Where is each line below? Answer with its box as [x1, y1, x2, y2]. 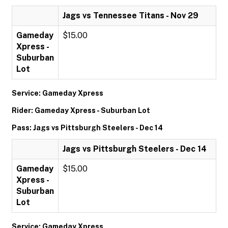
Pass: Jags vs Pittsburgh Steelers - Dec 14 [12, 124, 163, 132]
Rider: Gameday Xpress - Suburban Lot [12, 106, 150, 115]
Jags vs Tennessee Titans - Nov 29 [63, 11, 198, 20]
